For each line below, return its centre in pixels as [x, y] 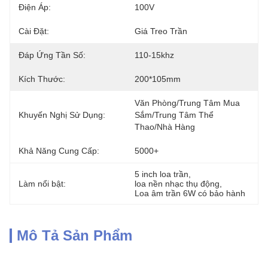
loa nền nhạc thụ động [177, 184]
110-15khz [154, 55]
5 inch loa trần [162, 174]
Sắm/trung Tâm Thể [174, 115]
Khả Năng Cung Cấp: [59, 151]
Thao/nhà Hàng [165, 127]
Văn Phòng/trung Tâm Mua [187, 103]
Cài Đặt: [34, 31]
